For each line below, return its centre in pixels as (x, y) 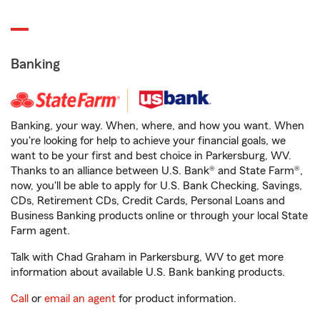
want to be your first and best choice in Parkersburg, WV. (151, 156)
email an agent (80, 299)
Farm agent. (40, 231)
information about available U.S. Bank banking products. (148, 272)
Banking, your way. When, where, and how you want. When (157, 126)
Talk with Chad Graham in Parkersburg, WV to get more (147, 257)
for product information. (176, 299)
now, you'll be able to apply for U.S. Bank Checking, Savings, (156, 186)
